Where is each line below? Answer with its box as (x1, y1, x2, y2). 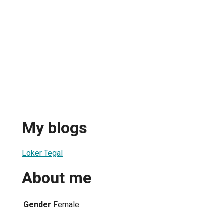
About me (22, 168, 91, 188)
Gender (23, 199, 51, 209)
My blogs (22, 118, 87, 138)
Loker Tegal (22, 148, 63, 158)
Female (53, 199, 79, 209)
